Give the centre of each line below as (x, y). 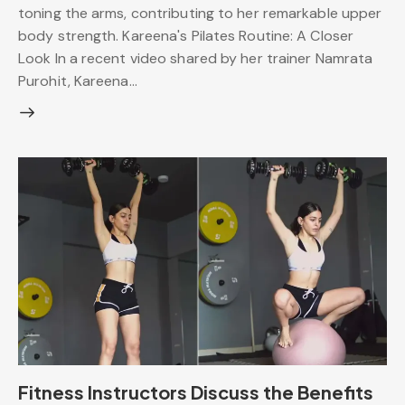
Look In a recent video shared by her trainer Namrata (196, 58)
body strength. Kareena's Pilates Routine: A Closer (186, 35)
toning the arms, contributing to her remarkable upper (200, 13)
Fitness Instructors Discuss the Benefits (196, 391)
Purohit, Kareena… (78, 80)
